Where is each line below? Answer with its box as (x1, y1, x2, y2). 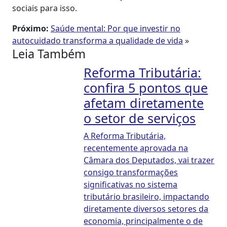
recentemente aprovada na (84, 142, 188, 154)
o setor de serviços (84, 109, 196, 127)
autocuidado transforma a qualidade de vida (12, 35, 183, 46)
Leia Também (12, 46, 86, 62)
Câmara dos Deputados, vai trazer (84, 155, 215, 166)
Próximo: (12, 23, 49, 34)
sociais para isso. (12, 3, 77, 14)
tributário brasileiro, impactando (84, 191, 210, 202)
